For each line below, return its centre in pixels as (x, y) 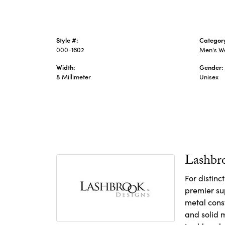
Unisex (209, 77)
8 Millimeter (74, 77)
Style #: (67, 40)
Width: (66, 67)
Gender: (211, 67)
